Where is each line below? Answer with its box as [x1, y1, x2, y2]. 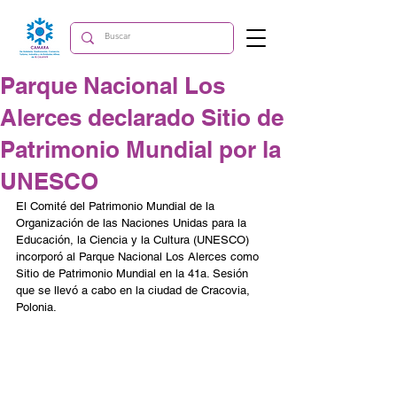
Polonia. [16, 300, 57, 314]
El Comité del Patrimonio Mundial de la [16, 199, 218, 213]
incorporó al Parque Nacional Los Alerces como [16, 250, 262, 263]
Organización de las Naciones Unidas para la [16, 216, 250, 230]
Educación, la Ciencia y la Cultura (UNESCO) [16, 233, 253, 246]
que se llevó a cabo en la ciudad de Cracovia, [16, 284, 253, 297]
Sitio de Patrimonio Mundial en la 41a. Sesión [16, 267, 252, 280]
